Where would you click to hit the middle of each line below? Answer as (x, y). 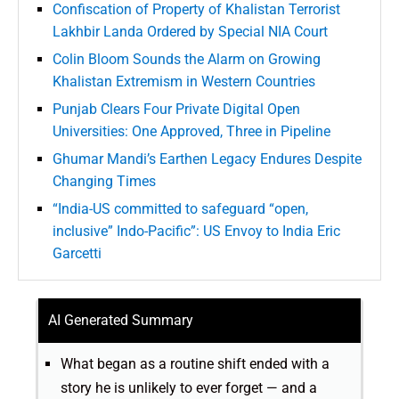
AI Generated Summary (121, 321)
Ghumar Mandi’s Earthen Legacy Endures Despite (207, 159)
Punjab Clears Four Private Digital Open (176, 110)
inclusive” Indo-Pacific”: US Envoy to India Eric (196, 232)
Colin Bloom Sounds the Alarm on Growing (187, 60)
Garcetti (77, 254)
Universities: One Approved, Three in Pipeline (191, 132)
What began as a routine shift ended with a (195, 364)
